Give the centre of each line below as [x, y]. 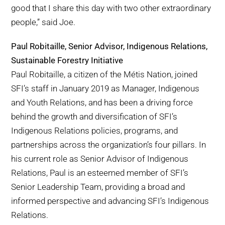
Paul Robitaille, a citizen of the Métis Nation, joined [104, 75]
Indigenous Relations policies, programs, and [95, 131]
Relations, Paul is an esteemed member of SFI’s [100, 173]
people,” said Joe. [43, 22]
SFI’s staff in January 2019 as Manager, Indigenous [105, 89]
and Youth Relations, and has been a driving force [102, 103]
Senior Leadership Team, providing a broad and [98, 187]
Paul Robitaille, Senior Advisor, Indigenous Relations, [109, 46]
